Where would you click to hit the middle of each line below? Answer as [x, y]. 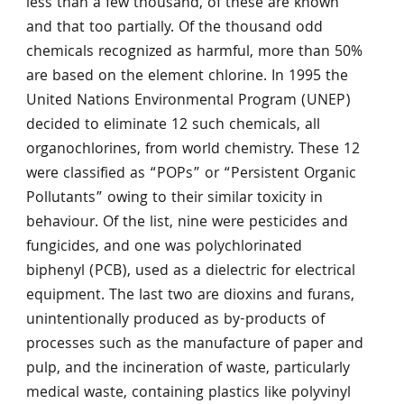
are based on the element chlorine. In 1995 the [187, 77]
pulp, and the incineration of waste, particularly [188, 369]
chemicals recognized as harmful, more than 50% [194, 52]
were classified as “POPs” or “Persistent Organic [191, 174]
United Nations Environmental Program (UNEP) [188, 101]
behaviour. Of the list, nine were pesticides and [187, 223]
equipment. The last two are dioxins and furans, [190, 296]
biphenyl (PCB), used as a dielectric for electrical [190, 271]
